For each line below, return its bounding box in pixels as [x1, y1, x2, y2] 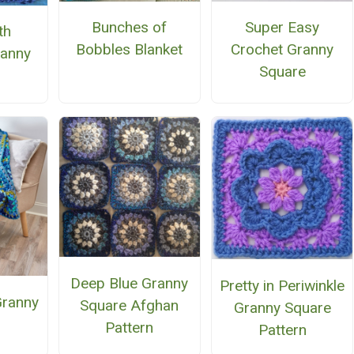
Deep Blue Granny [70, 273, 189, 292]
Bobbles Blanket [76, 40, 183, 59]
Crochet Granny [231, 40, 334, 59]
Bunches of [92, 18, 168, 37]
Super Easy [245, 18, 320, 37]
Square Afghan [80, 296, 179, 314]
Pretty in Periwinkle [220, 276, 345, 295]
